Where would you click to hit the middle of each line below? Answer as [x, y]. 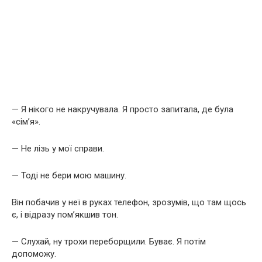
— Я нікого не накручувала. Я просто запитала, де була [123, 109]
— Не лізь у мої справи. [58, 149]
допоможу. [34, 254]
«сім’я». [26, 122]
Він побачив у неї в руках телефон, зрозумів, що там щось [129, 202]
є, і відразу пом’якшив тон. [65, 215]
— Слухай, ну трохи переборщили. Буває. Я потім [109, 242]
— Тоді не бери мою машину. [69, 175]
